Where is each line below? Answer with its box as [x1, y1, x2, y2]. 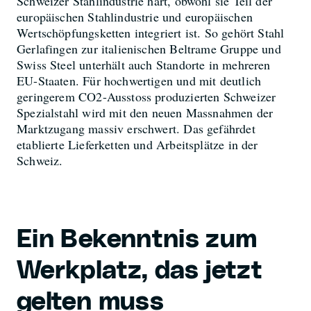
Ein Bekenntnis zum [17, 226, 258, 252]
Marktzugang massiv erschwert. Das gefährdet [17, 119, 255, 137]
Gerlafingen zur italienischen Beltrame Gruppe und [17, 40, 281, 57]
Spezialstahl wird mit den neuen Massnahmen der [17, 103, 274, 121]
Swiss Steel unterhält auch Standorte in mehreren [17, 56, 271, 73]
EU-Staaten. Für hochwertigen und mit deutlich [17, 72, 262, 89]
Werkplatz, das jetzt [17, 258, 263, 283]
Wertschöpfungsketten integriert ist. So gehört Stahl [17, 24, 285, 41]
